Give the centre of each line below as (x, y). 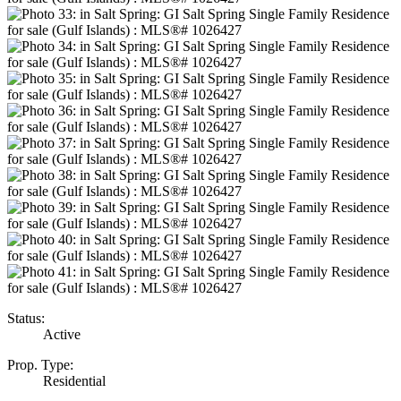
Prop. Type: (40, 365)
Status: (26, 319)
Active (62, 335)
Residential (74, 381)
